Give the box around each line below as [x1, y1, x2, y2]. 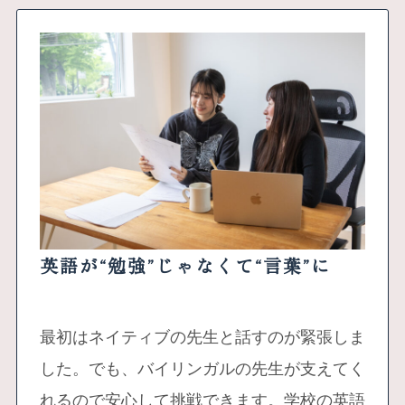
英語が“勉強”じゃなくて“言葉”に [39, 256, 331, 279]
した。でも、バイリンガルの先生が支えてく [39, 360, 365, 379]
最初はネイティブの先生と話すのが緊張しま [39, 328, 365, 347]
